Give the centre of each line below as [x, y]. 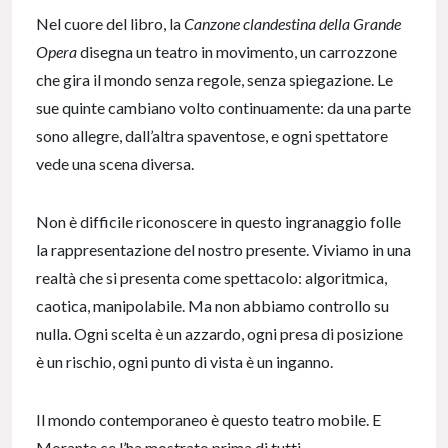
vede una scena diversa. [115, 164]
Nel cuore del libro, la [110, 24]
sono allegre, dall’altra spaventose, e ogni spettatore [212, 136]
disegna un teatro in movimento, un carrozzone [237, 52]
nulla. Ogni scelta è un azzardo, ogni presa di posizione [219, 334]
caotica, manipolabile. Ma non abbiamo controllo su [212, 306]
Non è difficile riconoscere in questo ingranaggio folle [218, 222]
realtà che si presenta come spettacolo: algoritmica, [211, 278]
